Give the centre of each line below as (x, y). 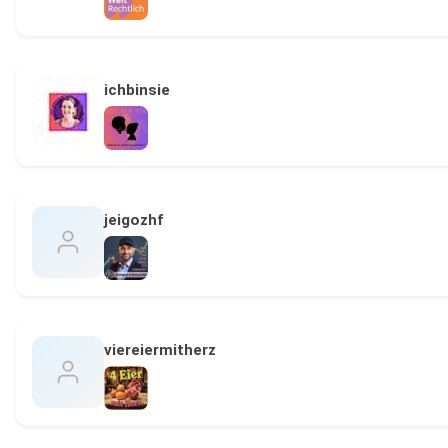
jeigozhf (133, 220)
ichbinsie (137, 90)
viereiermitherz (160, 350)
